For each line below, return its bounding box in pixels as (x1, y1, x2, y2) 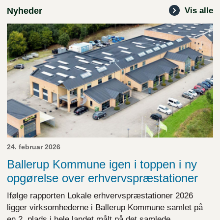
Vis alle (185, 5, 213, 15)
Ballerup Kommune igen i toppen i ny (7, 158, 197, 171)
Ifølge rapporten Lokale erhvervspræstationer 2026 (7, 191, 193, 201)
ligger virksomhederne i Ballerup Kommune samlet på (7, 203, 203, 213)
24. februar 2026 (7, 143, 60, 151)
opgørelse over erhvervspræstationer (7, 171, 198, 185)
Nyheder (7, 5, 42, 16)
